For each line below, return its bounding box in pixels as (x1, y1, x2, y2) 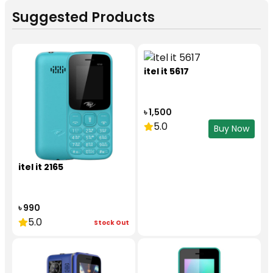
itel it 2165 (18, 161, 63, 173)
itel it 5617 (144, 65, 189, 77)
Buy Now (214, 122, 249, 135)
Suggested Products (12, 8, 155, 27)
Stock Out (94, 218, 129, 227)
